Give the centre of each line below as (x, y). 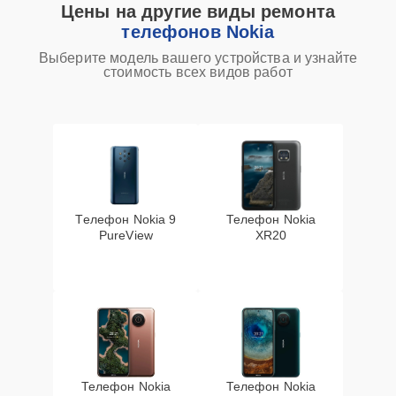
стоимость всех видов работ (198, 72)
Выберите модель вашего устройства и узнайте (198, 58)
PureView (126, 235)
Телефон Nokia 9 (126, 219)
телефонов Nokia (198, 32)
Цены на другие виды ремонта (198, 11)
